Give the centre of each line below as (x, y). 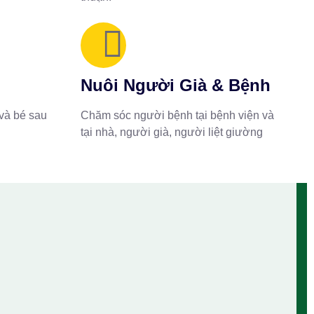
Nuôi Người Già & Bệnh (175, 85)
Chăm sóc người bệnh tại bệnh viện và (177, 115)
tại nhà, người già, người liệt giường (171, 132)
